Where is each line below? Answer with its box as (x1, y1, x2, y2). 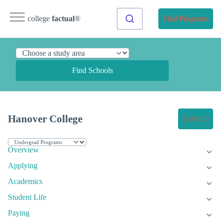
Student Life (8, 193, 46, 202)
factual (52, 14, 74, 23)
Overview (8, 146, 39, 154)
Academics (8, 177, 42, 186)
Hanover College (8, 113, 82, 125)
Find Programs (163, 14, 209, 23)
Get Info (183, 114, 209, 123)
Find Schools (72, 66, 113, 74)
